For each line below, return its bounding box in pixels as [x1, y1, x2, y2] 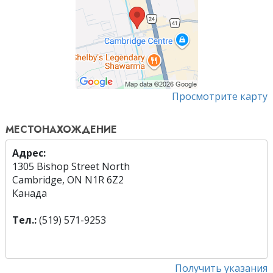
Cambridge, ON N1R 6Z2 [12, 173, 124, 187]
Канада [12, 186, 47, 200]
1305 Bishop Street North [12, 160, 130, 174]
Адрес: [12, 146, 46, 160]
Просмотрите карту [172, 90, 268, 104]
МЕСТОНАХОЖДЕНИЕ [5, 122, 117, 137]
